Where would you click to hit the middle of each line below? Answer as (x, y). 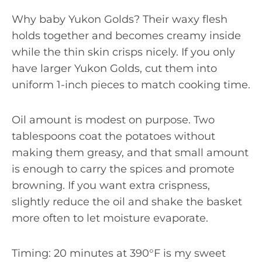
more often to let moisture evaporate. (110, 218)
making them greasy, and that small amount (130, 153)
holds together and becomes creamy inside (126, 36)
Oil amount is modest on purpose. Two (113, 120)
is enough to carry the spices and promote (123, 169)
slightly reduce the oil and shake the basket (127, 202)
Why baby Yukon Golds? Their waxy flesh (120, 19)
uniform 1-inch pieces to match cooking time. (131, 85)
